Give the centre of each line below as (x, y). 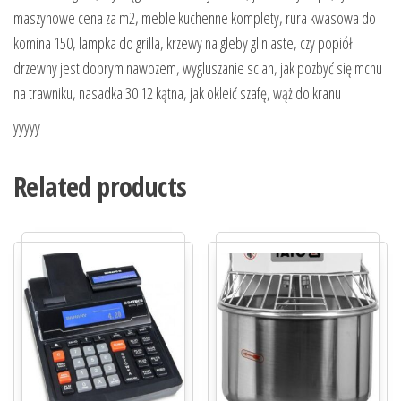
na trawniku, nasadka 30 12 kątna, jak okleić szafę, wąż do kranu (177, 93)
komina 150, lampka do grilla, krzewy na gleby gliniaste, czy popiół (183, 43)
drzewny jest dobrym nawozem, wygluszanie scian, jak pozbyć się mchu (198, 68)
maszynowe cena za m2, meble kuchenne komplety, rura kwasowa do (195, 17)
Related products (100, 186)
